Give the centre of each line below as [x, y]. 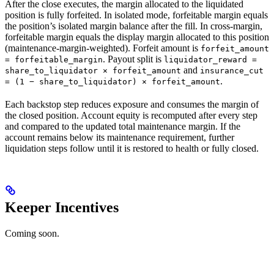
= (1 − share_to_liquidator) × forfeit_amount [113, 81]
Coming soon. [32, 233]
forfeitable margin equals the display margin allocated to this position [137, 37]
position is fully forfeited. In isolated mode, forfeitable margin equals [136, 15]
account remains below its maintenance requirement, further [120, 137]
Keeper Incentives [62, 207]
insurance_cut [232, 70]
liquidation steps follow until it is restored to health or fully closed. [132, 148]
